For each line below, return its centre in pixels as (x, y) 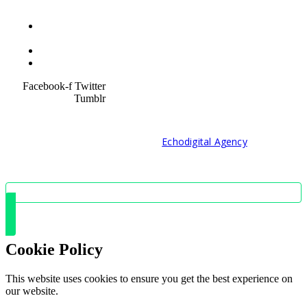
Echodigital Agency (205, 141)
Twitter (90, 86)
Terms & (59, 25)
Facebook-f (47, 86)
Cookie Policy (54, 249)
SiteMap (58, 62)
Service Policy (71, 50)
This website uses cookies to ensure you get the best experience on (149, 278)
